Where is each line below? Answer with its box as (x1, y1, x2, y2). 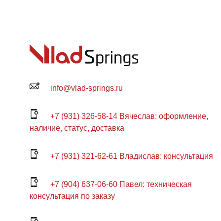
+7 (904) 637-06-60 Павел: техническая (50, 180, 192, 188)
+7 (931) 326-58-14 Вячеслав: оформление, (50, 111, 209, 120)
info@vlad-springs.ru (50, 83, 123, 92)
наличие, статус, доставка (30, 123, 124, 132)
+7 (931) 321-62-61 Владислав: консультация (50, 151, 214, 160)
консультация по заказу (30, 191, 115, 200)
